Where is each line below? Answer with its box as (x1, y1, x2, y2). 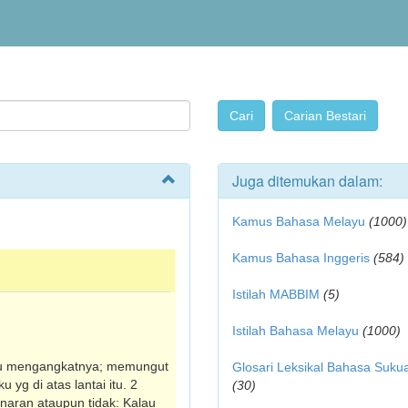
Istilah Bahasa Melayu (232, 323, 359, 338)
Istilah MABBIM (232, 287, 320, 301)
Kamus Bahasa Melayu (232, 214, 369, 229)
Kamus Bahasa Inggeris (232, 250, 370, 265)
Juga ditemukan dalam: (232, 170, 382, 191)
